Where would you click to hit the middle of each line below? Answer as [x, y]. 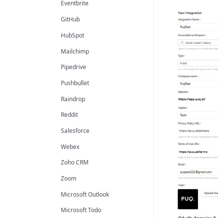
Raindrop [73, 99]
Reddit [69, 115]
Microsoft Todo [81, 210]
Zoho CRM [74, 163]
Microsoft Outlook [85, 194]
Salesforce [75, 130]
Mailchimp [75, 51]
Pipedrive [73, 67]
